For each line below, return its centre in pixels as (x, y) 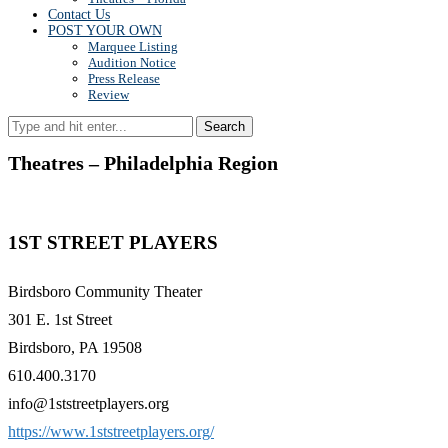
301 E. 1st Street (60, 319)
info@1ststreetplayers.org (88, 403)
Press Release (124, 78)
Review (108, 94)
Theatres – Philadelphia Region (143, 164)
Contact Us (79, 14)
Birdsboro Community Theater (105, 291)
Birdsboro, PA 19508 (75, 347)
